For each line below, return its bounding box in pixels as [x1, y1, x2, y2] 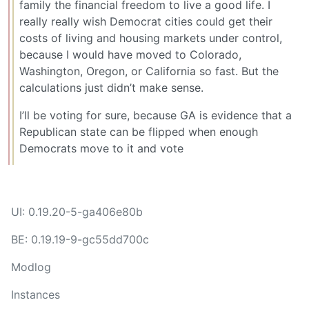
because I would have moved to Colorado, [19, 47, 241, 61]
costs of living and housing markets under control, [19, 30, 282, 45]
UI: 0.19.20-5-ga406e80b [11, 205, 143, 219]
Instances [11, 288, 60, 301]
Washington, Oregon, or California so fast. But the [19, 63, 279, 78]
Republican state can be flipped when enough [19, 124, 258, 139]
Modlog [11, 260, 51, 274]
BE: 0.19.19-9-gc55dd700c [11, 232, 149, 246]
